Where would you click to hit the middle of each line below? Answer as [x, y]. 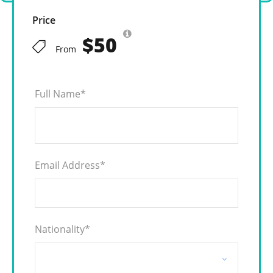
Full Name [58, 94]
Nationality [60, 229]
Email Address [67, 165]
